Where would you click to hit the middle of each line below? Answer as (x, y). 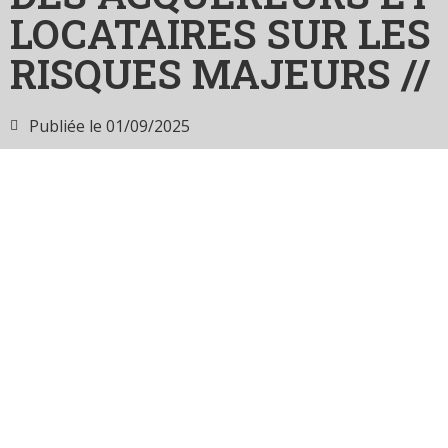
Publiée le (65, 125)
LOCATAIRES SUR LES (220, 33)
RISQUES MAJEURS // (220, 73)
